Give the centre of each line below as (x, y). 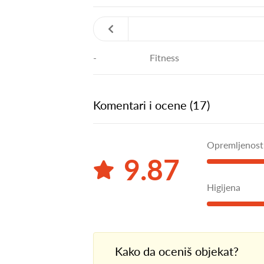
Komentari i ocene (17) (151, 105)
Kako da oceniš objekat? (177, 251)
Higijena (223, 187)
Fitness (165, 58)
